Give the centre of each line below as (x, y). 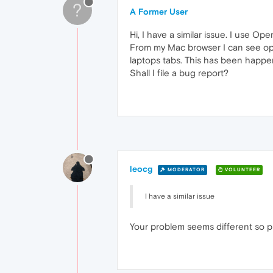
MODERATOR (185, 169)
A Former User (159, 12)
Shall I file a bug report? (179, 73)
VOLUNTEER (242, 169)
